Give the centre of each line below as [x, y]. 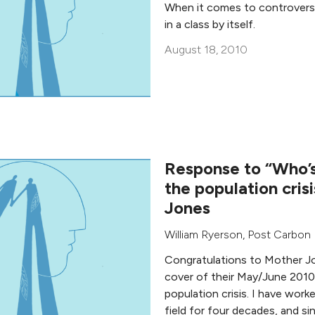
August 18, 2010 [206, 50]
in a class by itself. [210, 24]
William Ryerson [204, 234]
